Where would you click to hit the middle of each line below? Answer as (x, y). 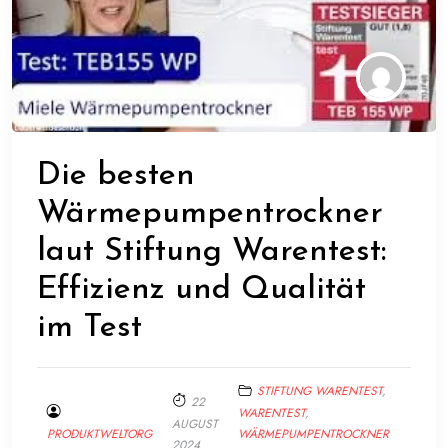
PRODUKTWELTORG (99, 434)
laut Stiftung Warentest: (211, 252)
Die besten (116, 176)
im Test (89, 328)
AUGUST (195, 423)
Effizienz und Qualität (201, 290)
